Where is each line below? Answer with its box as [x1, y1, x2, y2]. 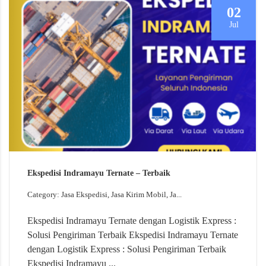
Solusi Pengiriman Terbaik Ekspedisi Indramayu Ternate [27, 229, 238, 240]
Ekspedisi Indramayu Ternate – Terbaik [27, 168, 170, 178]
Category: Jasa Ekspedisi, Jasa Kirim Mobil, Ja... [27, 189, 182, 199]
